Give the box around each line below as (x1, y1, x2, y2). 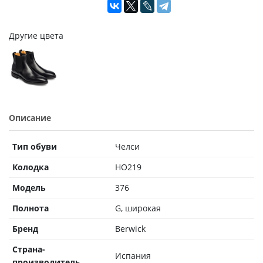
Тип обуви (12, 140, 57, 152)
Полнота (12, 202, 49, 214)
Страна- (12, 243, 45, 255)
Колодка (12, 161, 49, 173)
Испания (115, 249, 151, 261)
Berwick (115, 222, 146, 234)
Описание (9, 112, 51, 123)
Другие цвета (9, 30, 63, 41)
